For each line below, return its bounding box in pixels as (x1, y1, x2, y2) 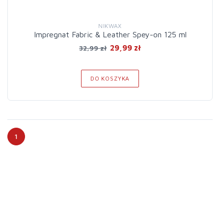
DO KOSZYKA (90, 75, 130, 82)
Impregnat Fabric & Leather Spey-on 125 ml (33, 30, 187, 39)
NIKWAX (98, 22, 122, 29)
